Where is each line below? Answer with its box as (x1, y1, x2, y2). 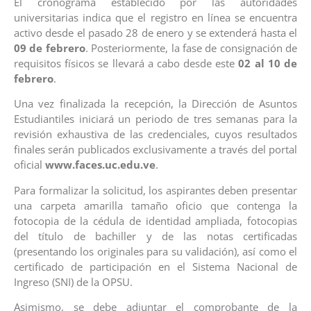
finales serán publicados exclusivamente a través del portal (14, 142, 297, 157)
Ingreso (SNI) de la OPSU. (14, 274, 133, 289)
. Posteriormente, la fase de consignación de (85, 40, 297, 55)
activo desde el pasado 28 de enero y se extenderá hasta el (14, 25, 297, 40)
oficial (14, 158, 45, 172)
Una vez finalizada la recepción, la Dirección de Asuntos (14, 96, 297, 111)
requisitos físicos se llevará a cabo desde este (14, 56, 239, 70)
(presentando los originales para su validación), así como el (14, 244, 297, 258)
